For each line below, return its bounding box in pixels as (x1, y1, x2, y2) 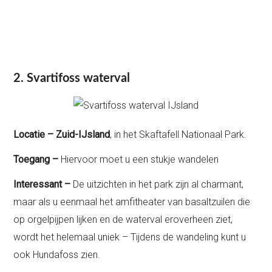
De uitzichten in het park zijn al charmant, (73, 178, 244, 191)
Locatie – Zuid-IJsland (13, 129, 110, 141)
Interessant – (13, 178, 73, 191)
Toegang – (13, 154, 61, 166)
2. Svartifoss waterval (13, 72, 131, 84)
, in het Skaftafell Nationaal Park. (110, 129, 247, 141)
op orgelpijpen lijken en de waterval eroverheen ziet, (13, 214, 233, 226)
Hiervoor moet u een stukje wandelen (61, 154, 219, 166)
